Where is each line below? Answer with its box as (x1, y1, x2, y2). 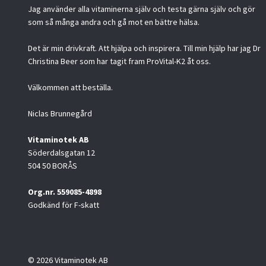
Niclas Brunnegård (28, 108, 92, 119)
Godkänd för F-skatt (28, 199, 99, 211)
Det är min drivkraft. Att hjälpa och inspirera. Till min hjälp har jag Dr (28, 43, 261, 54)
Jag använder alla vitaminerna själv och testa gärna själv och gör (28, 4, 255, 15)
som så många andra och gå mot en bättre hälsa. (28, 17, 199, 28)
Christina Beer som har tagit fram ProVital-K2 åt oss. (28, 56, 211, 67)
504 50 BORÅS (28, 160, 77, 172)
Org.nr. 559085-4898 (28, 186, 102, 198)
